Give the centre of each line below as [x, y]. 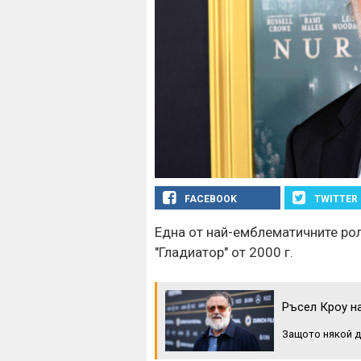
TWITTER [336, 199]
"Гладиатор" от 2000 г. [224, 252]
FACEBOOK [211, 199]
